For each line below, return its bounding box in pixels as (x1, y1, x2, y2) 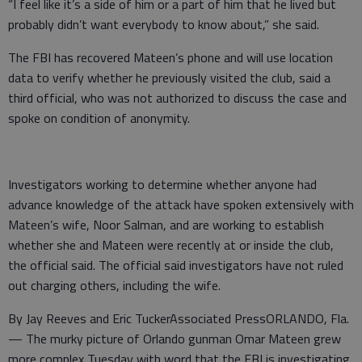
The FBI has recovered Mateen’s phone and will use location (8, 47, 333, 67)
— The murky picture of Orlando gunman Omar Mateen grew (8, 328, 341, 348)
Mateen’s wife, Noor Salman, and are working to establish (8, 214, 324, 234)
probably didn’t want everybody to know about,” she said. (8, 14, 319, 34)
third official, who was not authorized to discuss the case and (8, 87, 347, 107)
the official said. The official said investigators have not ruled (8, 255, 343, 275)
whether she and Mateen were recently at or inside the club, (8, 234, 334, 255)
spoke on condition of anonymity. (8, 107, 190, 128)
